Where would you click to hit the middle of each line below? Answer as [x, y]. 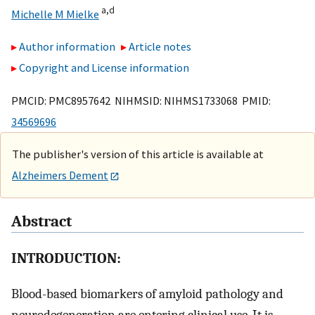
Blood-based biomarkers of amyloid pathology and [147, 294]
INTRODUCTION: [66, 258]
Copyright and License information [104, 68]
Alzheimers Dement [60, 175]
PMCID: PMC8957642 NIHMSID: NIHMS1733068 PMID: [141, 100]
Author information [67, 47]
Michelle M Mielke [55, 14]
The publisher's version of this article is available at [138, 154]
